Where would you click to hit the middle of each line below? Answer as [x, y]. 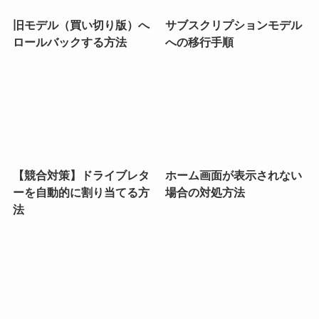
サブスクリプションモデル [234, 25]
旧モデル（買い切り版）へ [81, 25]
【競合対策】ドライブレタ [81, 175]
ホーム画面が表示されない [234, 175]
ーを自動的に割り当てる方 [81, 192]
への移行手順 [200, 42]
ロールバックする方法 [69, 42]
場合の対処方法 [205, 192]
